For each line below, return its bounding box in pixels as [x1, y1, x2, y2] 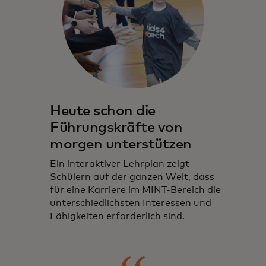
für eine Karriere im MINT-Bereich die [50, 185, 221, 195]
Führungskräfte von [50, 121, 183, 135]
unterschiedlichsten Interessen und [50, 198, 211, 208]
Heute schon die [50, 104, 156, 119]
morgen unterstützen [50, 137, 192, 152]
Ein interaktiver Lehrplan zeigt [50, 159, 189, 169]
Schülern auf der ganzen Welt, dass [50, 172, 214, 182]
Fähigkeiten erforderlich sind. [50, 211, 185, 221]
